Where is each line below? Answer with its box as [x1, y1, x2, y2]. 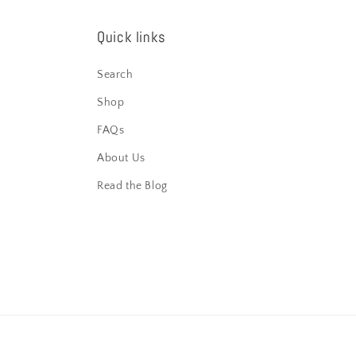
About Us [97, 152, 145, 165]
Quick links [97, 27, 166, 48]
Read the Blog [97, 180, 168, 193]
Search [97, 68, 133, 82]
